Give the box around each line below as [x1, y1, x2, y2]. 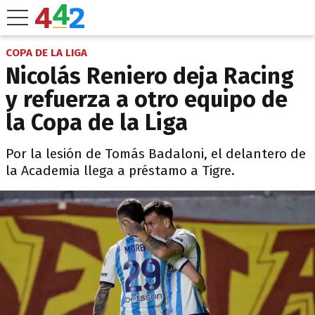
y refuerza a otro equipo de [6, 86, 288, 112]
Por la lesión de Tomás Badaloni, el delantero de [6, 146, 306, 162]
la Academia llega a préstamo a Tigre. [6, 162, 235, 179]
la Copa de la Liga [6, 109, 188, 136]
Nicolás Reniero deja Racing [6, 63, 294, 89]
